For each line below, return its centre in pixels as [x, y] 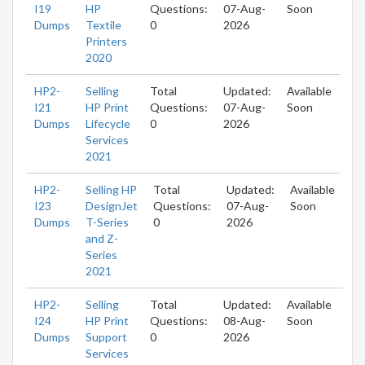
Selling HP [111, 189]
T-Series [107, 222]
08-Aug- [244, 320]
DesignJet [112, 205]
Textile [103, 24]
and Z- [102, 238]
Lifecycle [108, 123]
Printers [106, 41]
